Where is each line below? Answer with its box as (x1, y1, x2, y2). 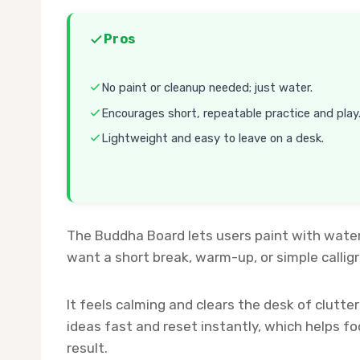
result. (67, 340, 108, 357)
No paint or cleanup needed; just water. (101, 80, 313, 96)
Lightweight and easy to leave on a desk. (101, 131, 324, 146)
